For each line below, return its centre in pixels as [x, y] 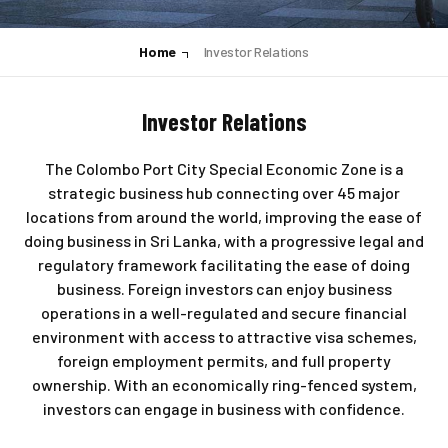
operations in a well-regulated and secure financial [224, 312]
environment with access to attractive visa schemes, [224, 336]
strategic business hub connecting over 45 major [224, 192]
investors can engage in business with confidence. [224, 408]
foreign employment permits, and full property [224, 360]
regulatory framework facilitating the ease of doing [224, 264]
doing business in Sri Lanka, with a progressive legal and [224, 240]
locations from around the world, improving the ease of [224, 216]
